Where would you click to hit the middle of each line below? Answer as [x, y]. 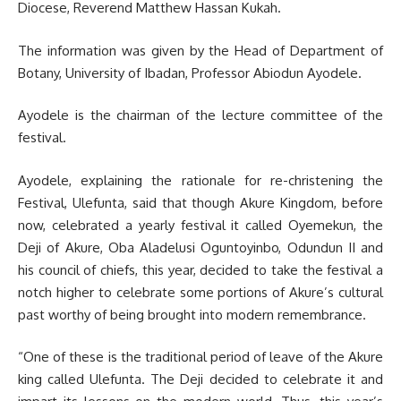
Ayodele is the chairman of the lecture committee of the [200, 115]
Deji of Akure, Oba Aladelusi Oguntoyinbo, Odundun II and [200, 247]
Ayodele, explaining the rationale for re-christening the [200, 180]
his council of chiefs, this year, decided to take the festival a [200, 269]
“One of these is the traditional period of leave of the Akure [200, 357]
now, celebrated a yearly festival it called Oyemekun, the [200, 225]
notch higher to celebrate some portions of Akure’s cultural [200, 292]
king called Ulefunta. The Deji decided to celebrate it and [200, 380]
